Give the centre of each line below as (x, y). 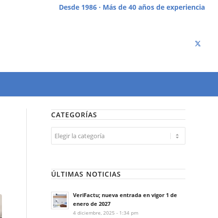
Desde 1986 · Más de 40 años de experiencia (132, 7)
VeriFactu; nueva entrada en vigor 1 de (125, 195)
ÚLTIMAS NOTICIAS (86, 174)
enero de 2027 (92, 204)
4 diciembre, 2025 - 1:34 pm (106, 213)
